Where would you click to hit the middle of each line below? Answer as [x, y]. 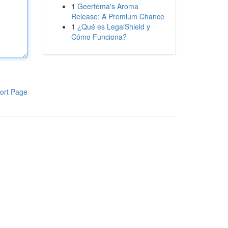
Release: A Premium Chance [118, 16]
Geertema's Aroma [108, 6]
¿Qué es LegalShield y [113, 26]
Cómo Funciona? [99, 37]
